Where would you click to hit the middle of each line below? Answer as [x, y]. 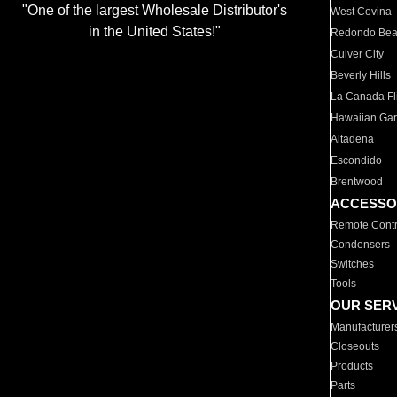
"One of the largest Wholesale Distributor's [154, 11]
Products [352, 366]
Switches [353, 264]
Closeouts [355, 346]
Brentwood [357, 182]
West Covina [362, 12]
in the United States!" [154, 32]
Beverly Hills [361, 75]
